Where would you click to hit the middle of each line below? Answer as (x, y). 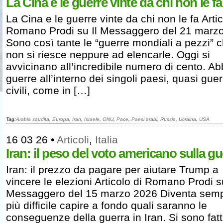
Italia (107, 140)
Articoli (73, 140)
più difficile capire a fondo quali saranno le (107, 205)
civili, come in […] (48, 90)
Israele (92, 119)
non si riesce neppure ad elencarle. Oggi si (108, 55)
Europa (61, 119)
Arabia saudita (33, 119)
